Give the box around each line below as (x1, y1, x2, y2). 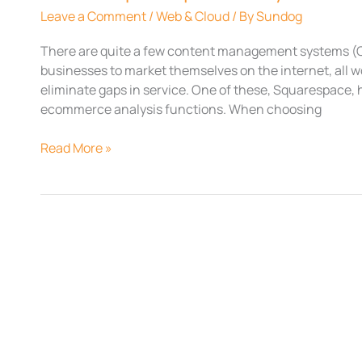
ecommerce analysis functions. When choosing (40, 99, 322, 118)
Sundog (256, 6, 302, 25)
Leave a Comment (40, 6, 146, 25)
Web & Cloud (156, 6, 229, 25)
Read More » (40, 138, 112, 157)
